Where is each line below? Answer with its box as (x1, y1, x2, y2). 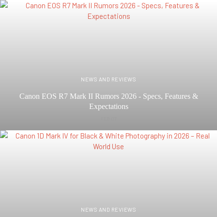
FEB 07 (100, 115, 117, 122)
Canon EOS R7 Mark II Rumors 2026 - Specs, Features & (19, 92, 198, 100)
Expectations (89, 102, 128, 110)
